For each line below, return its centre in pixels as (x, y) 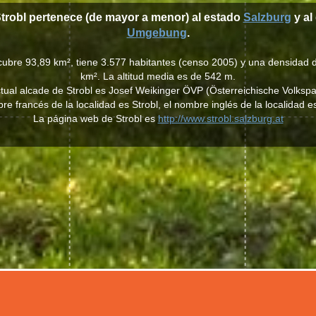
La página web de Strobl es (95, 119)
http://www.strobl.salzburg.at (220, 119)
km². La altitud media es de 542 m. (158, 76)
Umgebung (157, 33)
